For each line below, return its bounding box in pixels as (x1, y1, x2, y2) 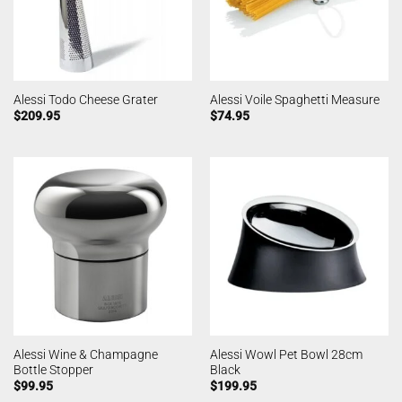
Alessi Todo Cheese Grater (13, 92, 158, 107)
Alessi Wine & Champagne (13, 346, 158, 362)
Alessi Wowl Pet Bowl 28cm (209, 346, 363, 362)
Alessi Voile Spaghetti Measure (209, 92, 380, 107)
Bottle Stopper (13, 362, 93, 377)
